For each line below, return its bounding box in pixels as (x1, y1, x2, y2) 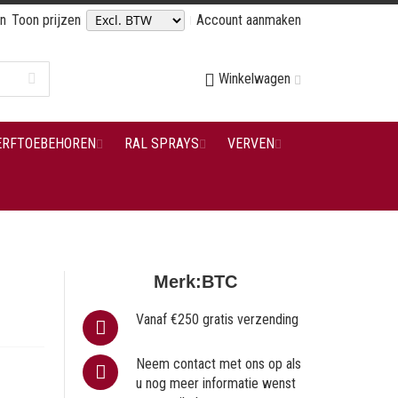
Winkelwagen (219, 70, 291, 87)
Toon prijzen (12, 12, 81, 28)
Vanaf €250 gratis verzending (136, 311, 299, 328)
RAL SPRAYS (123, 135, 199, 152)
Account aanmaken (196, 12, 301, 28)
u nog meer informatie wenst (136, 375, 297, 392)
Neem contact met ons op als (136, 355, 302, 372)
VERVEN (227, 135, 275, 152)
